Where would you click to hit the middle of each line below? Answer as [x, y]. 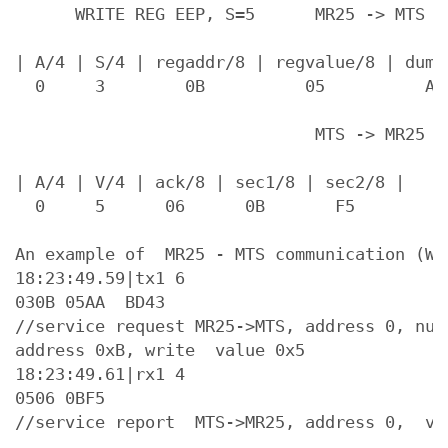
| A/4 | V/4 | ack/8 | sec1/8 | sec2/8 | [210, 182]
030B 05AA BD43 [90, 302]
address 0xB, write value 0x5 [160, 350]
